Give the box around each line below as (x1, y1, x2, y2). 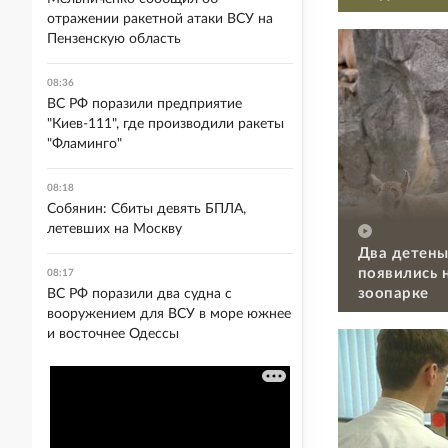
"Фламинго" (47, 137, 122, 151)
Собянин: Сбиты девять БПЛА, (47, 202, 246, 216)
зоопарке (358, 285, 429, 301)
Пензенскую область (47, 32, 181, 46)
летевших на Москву (47, 222, 182, 236)
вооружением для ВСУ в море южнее (47, 307, 291, 321)
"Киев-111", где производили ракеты (47, 117, 284, 131)
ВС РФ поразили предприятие (47, 97, 242, 111)
